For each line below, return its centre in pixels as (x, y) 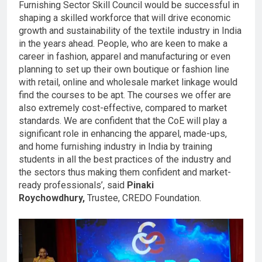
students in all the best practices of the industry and (125, 159)
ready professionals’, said (73, 185)
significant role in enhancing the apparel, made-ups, (123, 133)
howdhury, (64, 198)
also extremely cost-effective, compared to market (123, 108)
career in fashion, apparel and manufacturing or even (125, 56)
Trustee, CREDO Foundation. (144, 198)
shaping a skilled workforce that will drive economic (125, 18)
